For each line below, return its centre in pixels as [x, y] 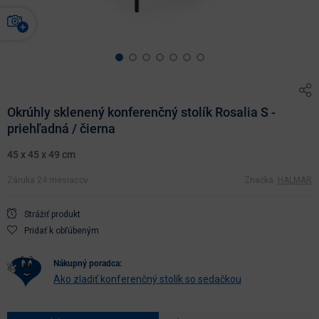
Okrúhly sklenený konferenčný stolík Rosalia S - [141, 112]
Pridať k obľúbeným [62, 230]
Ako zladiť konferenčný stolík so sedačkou [147, 279]
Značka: [261, 180]
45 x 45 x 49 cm [41, 154]
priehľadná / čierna [61, 128]
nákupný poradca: [90, 263]
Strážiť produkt [52, 214]
